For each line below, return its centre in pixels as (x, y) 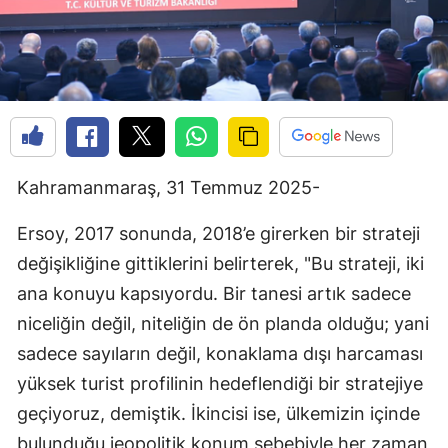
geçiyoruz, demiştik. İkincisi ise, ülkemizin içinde (218, 414)
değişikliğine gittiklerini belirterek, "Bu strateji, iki (220, 264)
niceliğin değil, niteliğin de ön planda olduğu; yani (223, 324)
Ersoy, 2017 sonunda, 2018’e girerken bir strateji (218, 234)
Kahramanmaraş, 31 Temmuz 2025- (168, 188)
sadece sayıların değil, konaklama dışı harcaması (220, 354)
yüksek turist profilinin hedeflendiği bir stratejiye (220, 384)
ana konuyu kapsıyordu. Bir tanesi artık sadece (214, 294)
